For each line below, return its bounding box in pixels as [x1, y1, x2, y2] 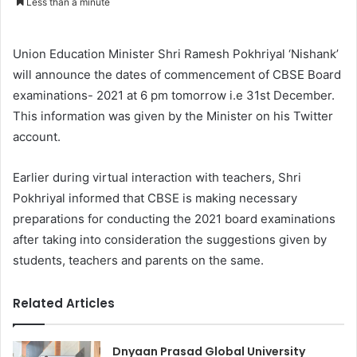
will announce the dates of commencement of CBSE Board [13, 67, 341, 83]
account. [13, 129, 61, 145]
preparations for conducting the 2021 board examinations [13, 211, 335, 227]
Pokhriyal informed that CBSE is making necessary [13, 190, 297, 206]
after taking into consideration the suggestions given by [13, 232, 327, 248]
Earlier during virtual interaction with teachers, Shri [13, 170, 301, 186]
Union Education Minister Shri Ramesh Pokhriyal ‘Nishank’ [13, 46, 339, 62]
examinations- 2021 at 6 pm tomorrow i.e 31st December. [13, 88, 335, 104]
